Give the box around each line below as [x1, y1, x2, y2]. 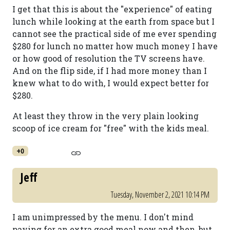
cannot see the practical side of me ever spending [12, 28, 217, 39]
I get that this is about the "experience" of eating [12, 4, 212, 14]
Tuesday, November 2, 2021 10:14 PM [111, 189, 209, 200]
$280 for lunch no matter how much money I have [12, 41, 218, 51]
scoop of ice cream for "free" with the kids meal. [12, 123, 209, 133]
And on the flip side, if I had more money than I [12, 65, 207, 76]
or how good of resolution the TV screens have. [12, 53, 205, 64]
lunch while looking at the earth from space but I [12, 16, 215, 27]
